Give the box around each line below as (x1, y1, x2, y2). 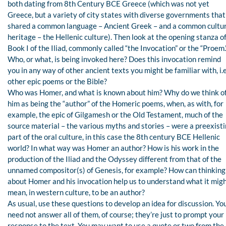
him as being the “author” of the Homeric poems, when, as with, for (8, 98, 223, 108)
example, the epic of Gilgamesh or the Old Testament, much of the (8, 109, 223, 119)
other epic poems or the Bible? (8, 76, 107, 86)
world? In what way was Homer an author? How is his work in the (8, 143, 219, 152)
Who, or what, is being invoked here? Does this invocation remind (8, 54, 221, 64)
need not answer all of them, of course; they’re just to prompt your (8, 209, 224, 219)
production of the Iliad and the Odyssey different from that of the (8, 154, 221, 163)
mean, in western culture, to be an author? (8, 187, 145, 197)
